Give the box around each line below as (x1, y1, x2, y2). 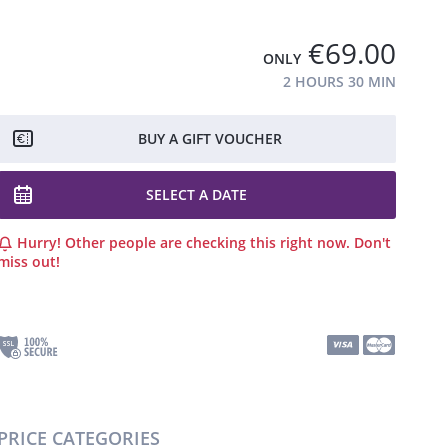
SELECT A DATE (146, 185, 248, 204)
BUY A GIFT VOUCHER (137, 129, 282, 148)
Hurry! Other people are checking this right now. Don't (13, 233, 392, 252)
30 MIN (348, 72, 396, 91)
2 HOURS (283, 72, 344, 91)
